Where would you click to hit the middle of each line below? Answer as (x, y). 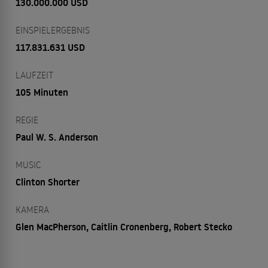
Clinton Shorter (48, 182)
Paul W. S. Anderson (57, 137)
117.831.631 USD (50, 47)
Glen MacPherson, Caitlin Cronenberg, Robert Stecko (124, 227)
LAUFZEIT (34, 75)
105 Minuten (42, 92)
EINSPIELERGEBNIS (53, 30)
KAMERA (32, 209)
